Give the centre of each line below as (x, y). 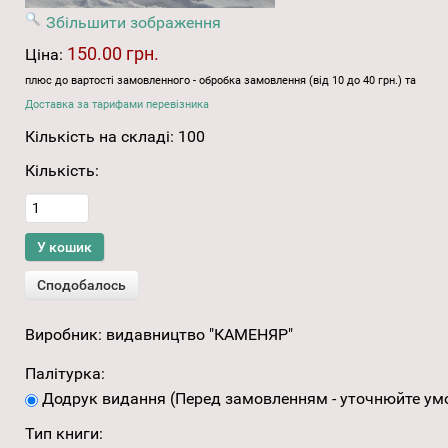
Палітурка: (65, 374)
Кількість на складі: (101, 137)
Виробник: (65, 335)
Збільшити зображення (133, 23)
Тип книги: (64, 434)
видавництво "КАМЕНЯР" (199, 335)
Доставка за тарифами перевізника (117, 105)
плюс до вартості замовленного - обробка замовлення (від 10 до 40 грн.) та (220, 81)
